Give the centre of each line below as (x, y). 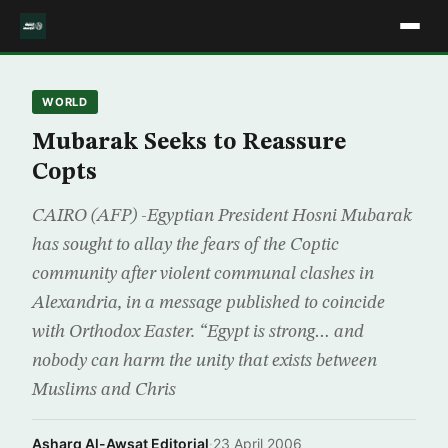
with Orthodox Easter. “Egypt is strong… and (198, 332)
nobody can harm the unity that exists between (204, 361)
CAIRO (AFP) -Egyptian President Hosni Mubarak (222, 216)
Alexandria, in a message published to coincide (208, 303)
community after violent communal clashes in (203, 274)
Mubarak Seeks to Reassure (189, 143)
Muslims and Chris (104, 390)
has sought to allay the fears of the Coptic (185, 245)
